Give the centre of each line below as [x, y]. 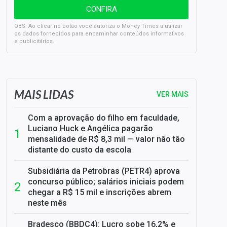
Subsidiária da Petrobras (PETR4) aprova [104, 171]
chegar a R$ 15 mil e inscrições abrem [100, 192]
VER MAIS [173, 94]
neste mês [47, 203]
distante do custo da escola [80, 150]
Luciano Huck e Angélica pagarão [90, 128]
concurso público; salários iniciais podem [106, 182]
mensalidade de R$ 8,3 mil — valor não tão [106, 139]
